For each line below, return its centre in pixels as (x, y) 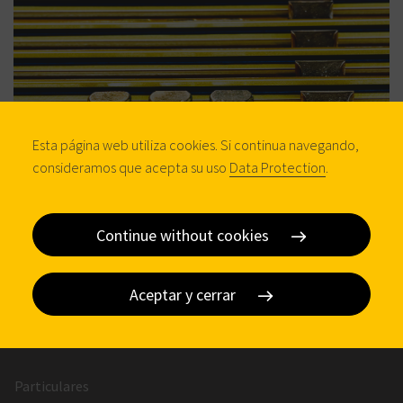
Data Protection (278, 167)
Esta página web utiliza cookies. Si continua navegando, (196, 145)
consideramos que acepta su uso (131, 167)
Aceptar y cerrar (184, 295)
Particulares (52, 386)
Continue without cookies (184, 235)
